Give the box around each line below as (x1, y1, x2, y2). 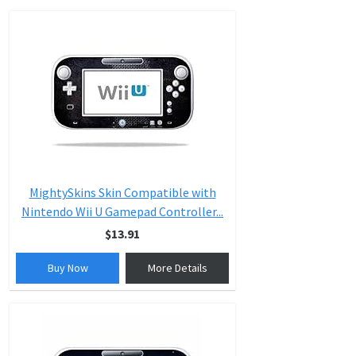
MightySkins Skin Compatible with (29, 184, 216, 200)
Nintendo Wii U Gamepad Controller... (21, 203, 223, 219)
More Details (147, 261, 207, 275)
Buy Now (47, 261, 88, 275)
